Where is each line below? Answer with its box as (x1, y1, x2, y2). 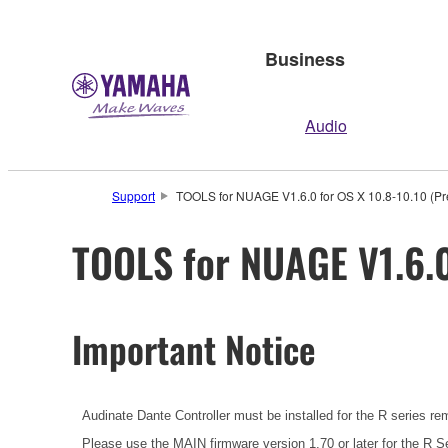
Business (265, 45, 345, 72)
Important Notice (72, 321, 316, 375)
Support (112, 187, 155, 204)
